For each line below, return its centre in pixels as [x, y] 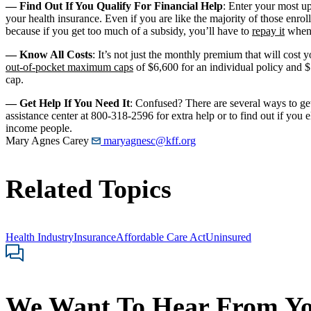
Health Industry [40, 237]
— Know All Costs [49, 55]
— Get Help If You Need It [68, 103]
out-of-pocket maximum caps [69, 67]
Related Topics [89, 189]
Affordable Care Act [161, 237]
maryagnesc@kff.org [148, 141]
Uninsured [228, 237]
